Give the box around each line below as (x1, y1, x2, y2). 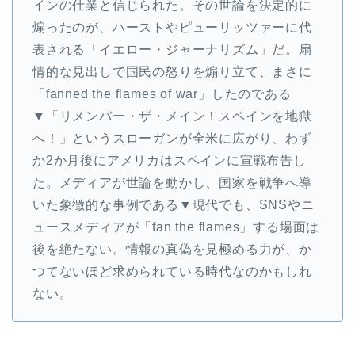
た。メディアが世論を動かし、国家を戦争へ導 (32, 176, 312, 190)
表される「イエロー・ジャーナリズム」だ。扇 (32, 43, 312, 57)
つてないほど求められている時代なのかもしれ (32, 265, 312, 279)
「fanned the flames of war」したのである (32, 87, 292, 101)
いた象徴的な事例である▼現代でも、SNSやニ (32, 198, 315, 212)
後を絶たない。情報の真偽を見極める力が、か (32, 242, 312, 257)
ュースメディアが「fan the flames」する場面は (32, 220, 320, 235)
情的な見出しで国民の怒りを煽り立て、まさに (32, 65, 312, 79)
